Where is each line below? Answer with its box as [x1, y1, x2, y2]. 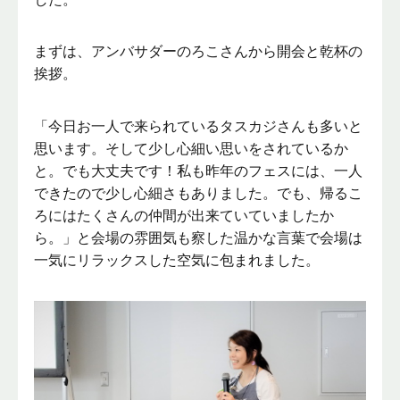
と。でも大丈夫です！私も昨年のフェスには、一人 [34, 162, 363, 179]
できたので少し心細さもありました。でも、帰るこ [34, 185, 363, 201]
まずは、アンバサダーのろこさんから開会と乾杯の [34, 44, 363, 60]
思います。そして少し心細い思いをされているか [34, 140, 349, 156]
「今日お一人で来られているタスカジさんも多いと [34, 118, 363, 134]
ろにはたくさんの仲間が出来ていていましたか [34, 207, 335, 223]
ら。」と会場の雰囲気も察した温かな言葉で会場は [34, 229, 363, 246]
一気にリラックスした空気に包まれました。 [34, 252, 321, 268]
